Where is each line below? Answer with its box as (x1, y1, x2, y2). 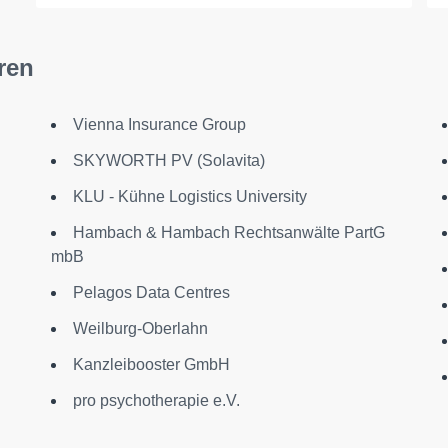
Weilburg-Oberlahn (72, 320, 208, 337)
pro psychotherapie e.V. (72, 392, 240, 409)
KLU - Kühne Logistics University (72, 188, 307, 205)
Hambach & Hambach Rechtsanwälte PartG (72, 224, 385, 241)
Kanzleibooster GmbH (72, 356, 230, 373)
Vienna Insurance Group (72, 116, 246, 133)
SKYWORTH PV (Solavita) (72, 152, 265, 169)
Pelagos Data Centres (72, 284, 230, 301)
